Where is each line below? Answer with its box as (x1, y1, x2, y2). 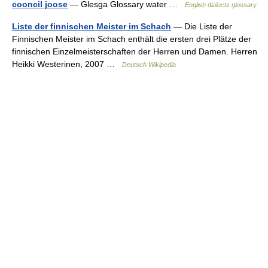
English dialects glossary (185, 1, 257, 8)
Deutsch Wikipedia (122, 61, 176, 68)
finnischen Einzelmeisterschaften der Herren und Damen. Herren (12, 47, 257, 56)
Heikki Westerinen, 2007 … (12, 59, 122, 69)
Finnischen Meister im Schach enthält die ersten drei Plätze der (12, 34, 251, 44)
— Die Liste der (171, 22, 232, 31)
